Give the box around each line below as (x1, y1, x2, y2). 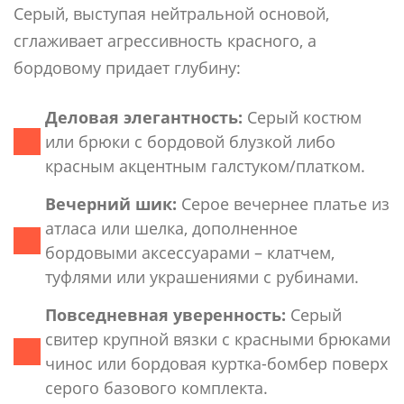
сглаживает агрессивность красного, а (14, 29, 317, 51)
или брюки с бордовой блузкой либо (45, 130, 335, 152)
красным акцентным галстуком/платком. (45, 154, 365, 177)
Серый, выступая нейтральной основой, (14, 2, 329, 24)
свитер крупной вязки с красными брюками (45, 327, 390, 350)
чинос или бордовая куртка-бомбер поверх (45, 352, 388, 374)
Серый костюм (243, 106, 362, 128)
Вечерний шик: (45, 192, 177, 215)
